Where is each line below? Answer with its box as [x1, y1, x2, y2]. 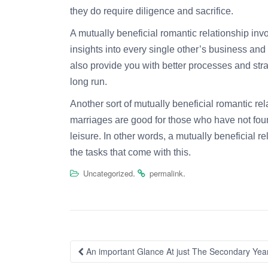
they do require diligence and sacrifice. [70, 6, 233, 16]
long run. [70, 77, 107, 87]
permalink [150, 167, 183, 179]
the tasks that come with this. [70, 147, 191, 157]
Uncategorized [83, 167, 133, 179]
